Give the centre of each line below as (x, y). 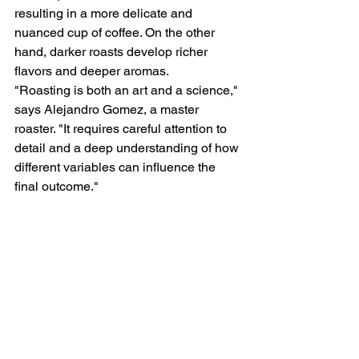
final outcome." (56, 186)
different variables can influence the (117, 167)
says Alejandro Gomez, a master (108, 109)
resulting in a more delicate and (105, 13)
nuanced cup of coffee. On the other (116, 32)
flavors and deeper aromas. (92, 71)
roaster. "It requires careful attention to (122, 128)
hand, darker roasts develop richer (113, 51)
